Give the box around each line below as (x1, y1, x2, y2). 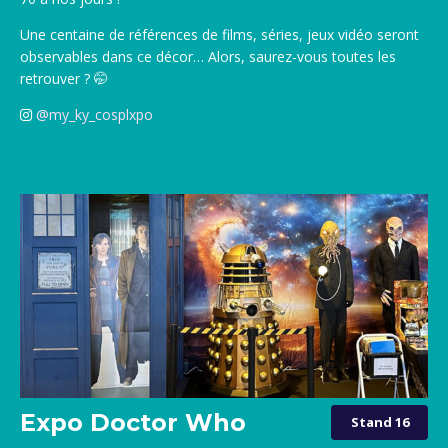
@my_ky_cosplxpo (36, 104, 153, 124)
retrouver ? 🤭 (20, 68, 108, 88)
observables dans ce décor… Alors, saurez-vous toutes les (20, 46, 396, 66)
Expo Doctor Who (20, 407, 246, 437)
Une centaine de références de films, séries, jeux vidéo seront (20, 24, 419, 44)
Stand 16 (350, 413, 409, 432)
